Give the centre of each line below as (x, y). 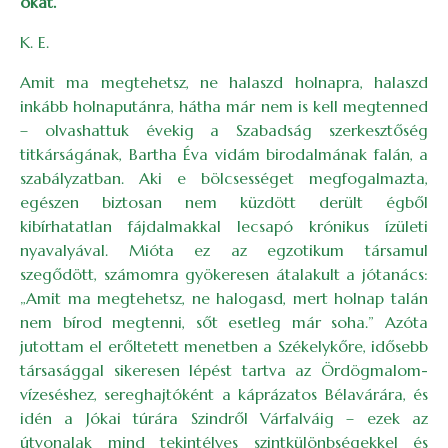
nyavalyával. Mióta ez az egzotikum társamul (224, 250)
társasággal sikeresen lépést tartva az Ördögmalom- (224, 370)
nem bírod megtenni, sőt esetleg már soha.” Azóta (224, 322)
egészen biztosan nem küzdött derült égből (224, 202)
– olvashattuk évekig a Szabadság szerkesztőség (224, 130)
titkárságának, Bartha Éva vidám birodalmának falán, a (224, 154)
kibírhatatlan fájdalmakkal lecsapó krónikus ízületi (224, 226)
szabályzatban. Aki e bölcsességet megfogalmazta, (224, 178)
